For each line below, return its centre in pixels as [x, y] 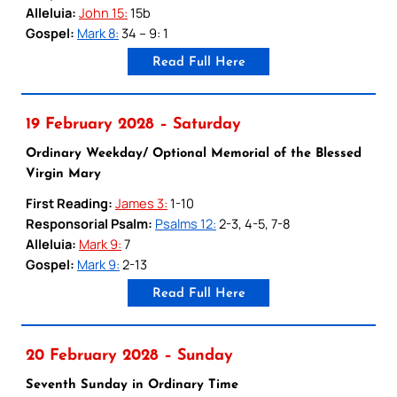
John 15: [103, 12]
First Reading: [69, 202]
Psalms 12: [186, 223]
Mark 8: [98, 32]
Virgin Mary [63, 174]
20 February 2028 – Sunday [129, 355]
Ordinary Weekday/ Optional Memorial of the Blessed [194, 153]
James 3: [141, 202]
